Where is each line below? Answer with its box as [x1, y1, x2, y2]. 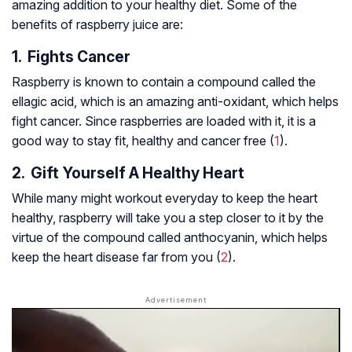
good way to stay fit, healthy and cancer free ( [12, 133, 274, 149]
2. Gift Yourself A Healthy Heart [12, 163, 244, 183]
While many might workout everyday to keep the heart [12, 190, 317, 207]
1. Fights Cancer [12, 47, 130, 67]
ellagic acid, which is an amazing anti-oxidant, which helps [12, 93, 339, 110]
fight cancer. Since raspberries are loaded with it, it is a [12, 113, 316, 130]
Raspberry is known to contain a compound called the [12, 74, 316, 90]
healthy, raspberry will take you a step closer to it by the [12, 210, 324, 226]
